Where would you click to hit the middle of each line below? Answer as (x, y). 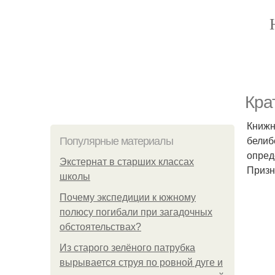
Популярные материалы (116, 141)
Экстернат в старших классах (127, 162)
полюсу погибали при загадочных (136, 212)
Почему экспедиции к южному (128, 197)
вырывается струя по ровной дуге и (141, 262)
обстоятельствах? (100, 227)
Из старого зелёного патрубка (127, 248)
